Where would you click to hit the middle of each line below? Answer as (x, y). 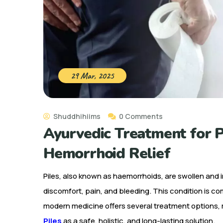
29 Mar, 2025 (92, 75)
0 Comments (140, 116)
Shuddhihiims (76, 116)
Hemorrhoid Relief (107, 153)
